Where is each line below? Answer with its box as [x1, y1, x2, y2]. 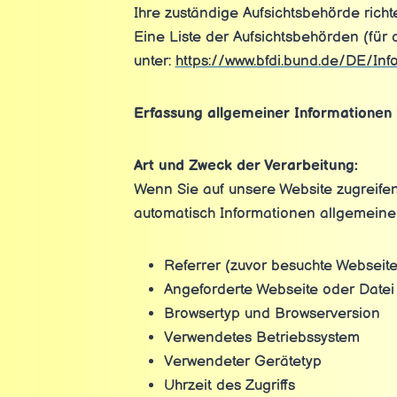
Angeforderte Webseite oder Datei [163, 281, 394, 299]
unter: [133, 52, 175, 70]
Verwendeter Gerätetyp [163, 353, 322, 370]
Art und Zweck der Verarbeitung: [133, 157, 358, 175]
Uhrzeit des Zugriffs [163, 377, 295, 394]
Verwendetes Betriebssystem [163, 329, 360, 346]
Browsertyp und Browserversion [163, 305, 380, 323]
